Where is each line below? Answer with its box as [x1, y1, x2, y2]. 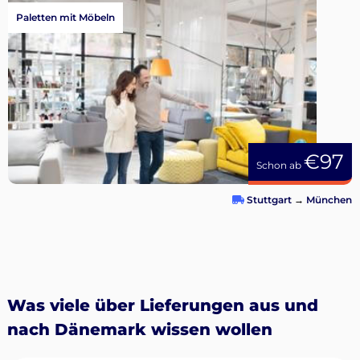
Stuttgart [247, 194, 292, 207]
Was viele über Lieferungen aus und [6, 296, 318, 316]
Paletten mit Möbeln [16, 11, 115, 24]
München [306, 194, 352, 207]
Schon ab [256, 159, 304, 172]
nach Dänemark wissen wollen [6, 320, 272, 340]
